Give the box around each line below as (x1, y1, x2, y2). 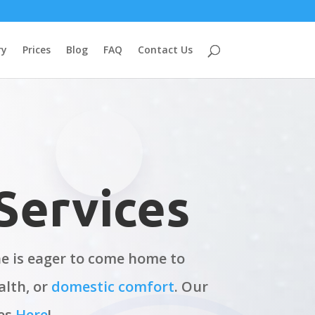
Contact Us (137, 43, 193, 56)
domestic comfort (51, 277, 175, 297)
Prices (22, 43, 51, 56)
